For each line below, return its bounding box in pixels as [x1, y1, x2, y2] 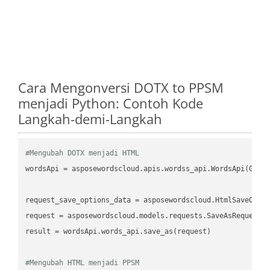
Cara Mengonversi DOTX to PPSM [18, 78, 224, 96]
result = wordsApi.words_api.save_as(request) [25, 227, 212, 236]
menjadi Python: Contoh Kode [18, 93, 203, 112]
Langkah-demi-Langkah [18, 109, 162, 128]
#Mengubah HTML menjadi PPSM [25, 258, 140, 267]
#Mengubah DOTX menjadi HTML [25, 148, 140, 157]
